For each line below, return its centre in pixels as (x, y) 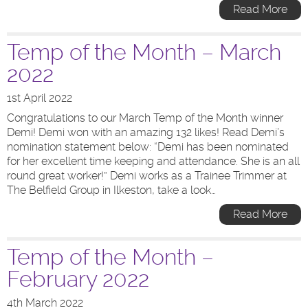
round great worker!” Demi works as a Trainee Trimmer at (147, 176)
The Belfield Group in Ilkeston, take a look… (111, 190)
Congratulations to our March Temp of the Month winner (145, 118)
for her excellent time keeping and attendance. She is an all (153, 161)
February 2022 (78, 279)
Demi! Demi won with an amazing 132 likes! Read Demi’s (146, 132)
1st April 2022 (40, 98)
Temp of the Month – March (144, 52)
